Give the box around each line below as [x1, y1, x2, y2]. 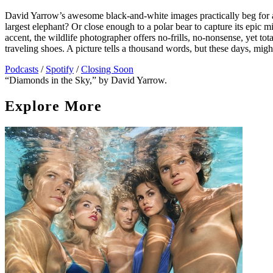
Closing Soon [81, 64, 133, 75]
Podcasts [5, 64, 38, 75]
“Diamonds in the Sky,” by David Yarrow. [5, 75, 167, 86]
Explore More [5, 97, 102, 114]
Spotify [46, 64, 74, 75]
